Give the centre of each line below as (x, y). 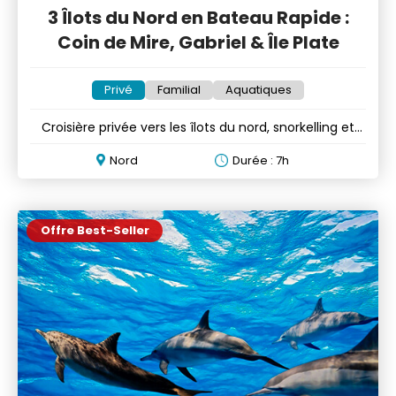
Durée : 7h (261, 161)
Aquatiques (259, 90)
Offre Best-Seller (95, 231)
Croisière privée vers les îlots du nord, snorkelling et (198, 128)
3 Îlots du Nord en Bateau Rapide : (198, 18)
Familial (179, 90)
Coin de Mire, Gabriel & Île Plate (198, 43)
